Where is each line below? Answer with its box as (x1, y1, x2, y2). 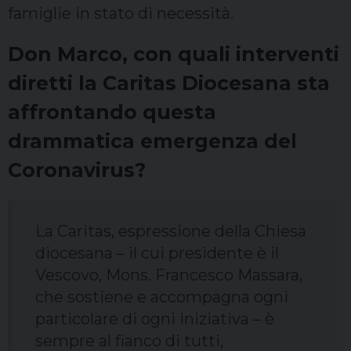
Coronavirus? (8, 158, 146, 183)
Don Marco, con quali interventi (8, 42, 339, 67)
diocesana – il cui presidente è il (35, 244, 279, 263)
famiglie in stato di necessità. (8, 4, 233, 24)
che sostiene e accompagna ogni (35, 288, 288, 307)
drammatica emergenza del (8, 129, 297, 154)
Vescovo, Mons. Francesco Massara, (35, 266, 302, 285)
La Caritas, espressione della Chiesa (35, 222, 306, 241)
